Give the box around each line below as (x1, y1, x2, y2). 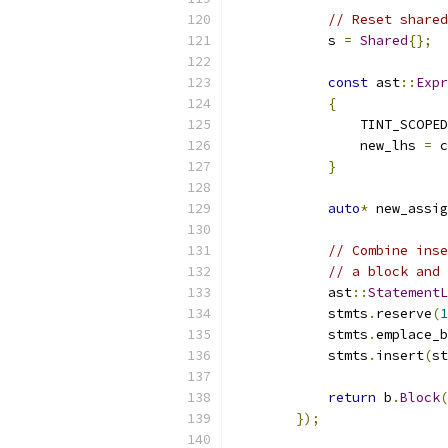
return (328, 389, 376, 406)
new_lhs (232, 137, 424, 154)
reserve (376, 305, 432, 322)
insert (376, 347, 424, 364)
